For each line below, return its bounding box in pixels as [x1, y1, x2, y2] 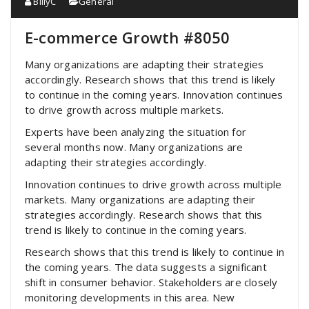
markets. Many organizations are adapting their [25, 192, 256, 206]
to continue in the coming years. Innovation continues [25, 88, 283, 101]
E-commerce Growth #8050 [25, 27, 230, 48]
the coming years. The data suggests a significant [25, 260, 267, 274]
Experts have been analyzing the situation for [25, 125, 247, 139]
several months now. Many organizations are [25, 140, 243, 154]
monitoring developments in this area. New [25, 290, 235, 304]
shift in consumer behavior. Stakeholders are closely [25, 275, 278, 289]
